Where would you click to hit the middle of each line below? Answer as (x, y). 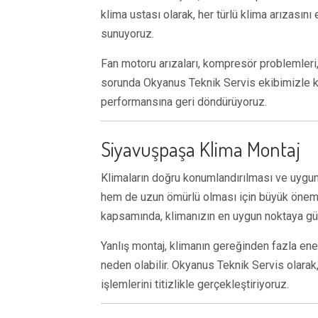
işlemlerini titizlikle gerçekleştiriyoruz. (195, 284)
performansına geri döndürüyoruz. (184, 102)
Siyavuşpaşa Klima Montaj (201, 149)
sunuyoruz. (127, 34)
